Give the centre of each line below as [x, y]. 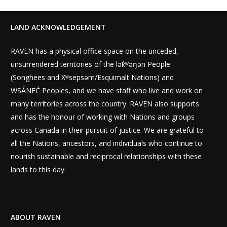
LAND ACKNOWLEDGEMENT [59, 27]
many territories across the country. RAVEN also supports [105, 104]
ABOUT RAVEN [36, 217]
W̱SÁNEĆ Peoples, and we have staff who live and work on [107, 91]
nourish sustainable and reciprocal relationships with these [106, 157]
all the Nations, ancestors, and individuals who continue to [107, 143]
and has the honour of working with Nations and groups [103, 117]
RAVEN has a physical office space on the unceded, [95, 51]
